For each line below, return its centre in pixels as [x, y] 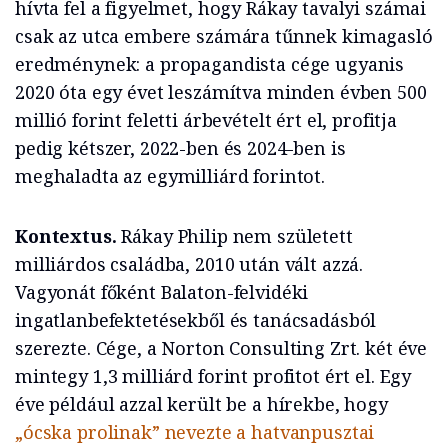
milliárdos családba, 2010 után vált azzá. [189, 264]
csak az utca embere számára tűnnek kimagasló [224, 36]
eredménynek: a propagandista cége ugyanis [210, 64]
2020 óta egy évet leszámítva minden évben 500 [221, 92]
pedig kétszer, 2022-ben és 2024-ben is [180, 148]
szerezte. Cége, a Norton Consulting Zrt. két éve [221, 348]
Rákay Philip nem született [237, 236]
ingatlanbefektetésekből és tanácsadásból [196, 320]
